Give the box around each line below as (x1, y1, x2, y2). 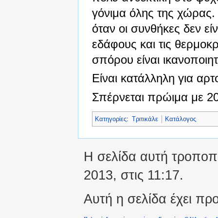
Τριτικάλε (132, 115, 159, 123)
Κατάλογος (164, 115, 196, 123)
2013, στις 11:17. (84, 167, 183, 182)
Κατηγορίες (95, 115, 127, 123)
